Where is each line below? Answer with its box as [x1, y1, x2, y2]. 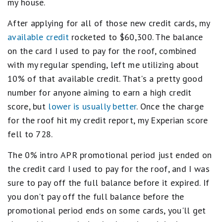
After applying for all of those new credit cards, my [7, 17, 210, 29]
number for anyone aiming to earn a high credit [7, 87, 192, 98]
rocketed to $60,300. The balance [68, 31, 203, 43]
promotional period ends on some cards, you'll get [7, 205, 206, 216]
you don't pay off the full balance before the [7, 191, 184, 202]
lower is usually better [48, 101, 137, 112]
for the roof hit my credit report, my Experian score [7, 114, 208, 126]
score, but [7, 101, 49, 112]
